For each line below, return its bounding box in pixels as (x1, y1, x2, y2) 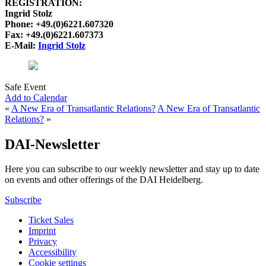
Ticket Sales (28, 215, 74, 226)
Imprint (28, 226, 56, 236)
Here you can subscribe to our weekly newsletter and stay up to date (5, 164, 259, 175)
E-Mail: (5, 40, 38, 50)
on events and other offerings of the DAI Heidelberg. (5, 175, 203, 185)
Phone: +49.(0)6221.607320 (5, 18, 113, 29)
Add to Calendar (5, 92, 67, 103)
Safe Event (5, 81, 46, 92)
